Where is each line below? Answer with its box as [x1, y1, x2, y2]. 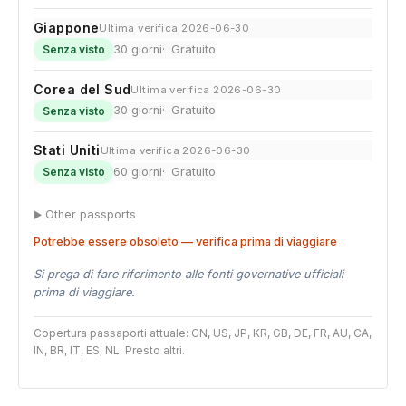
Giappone [34, 20, 100, 36]
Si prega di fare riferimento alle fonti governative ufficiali [34, 267, 343, 282]
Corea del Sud [34, 81, 131, 97]
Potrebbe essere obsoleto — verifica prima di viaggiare [34, 235, 337, 249]
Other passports [45, 207, 136, 221]
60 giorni [113, 164, 163, 179]
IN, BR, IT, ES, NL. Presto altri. [34, 343, 185, 358]
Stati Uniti [34, 142, 101, 159]
